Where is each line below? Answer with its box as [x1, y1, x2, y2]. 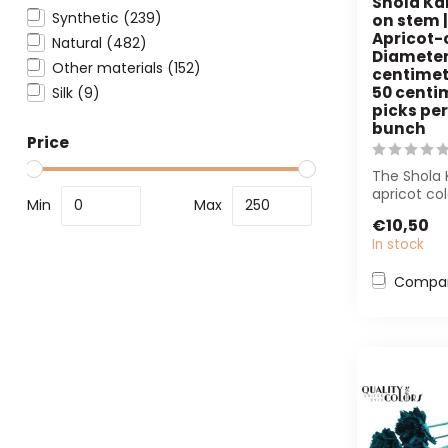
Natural [52, 32, 106, 53]
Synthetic [52, 7, 123, 28]
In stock [372, 235, 424, 255]
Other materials [52, 57, 167, 78]
